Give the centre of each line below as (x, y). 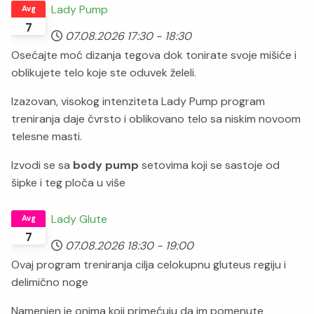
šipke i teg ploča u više (68, 182)
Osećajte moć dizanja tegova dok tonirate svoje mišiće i (154, 55)
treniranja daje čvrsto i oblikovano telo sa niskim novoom (156, 118)
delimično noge (50, 282)
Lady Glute (80, 219)
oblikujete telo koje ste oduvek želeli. (104, 72)
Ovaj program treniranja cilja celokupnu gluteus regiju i (149, 265)
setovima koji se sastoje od (209, 165)
